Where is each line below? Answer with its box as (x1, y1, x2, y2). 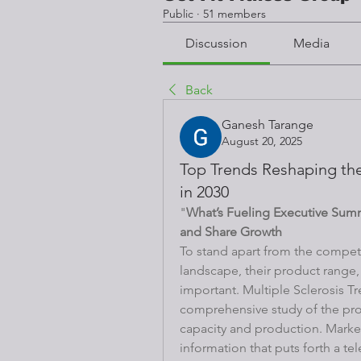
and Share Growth (180, 223, 282, 239)
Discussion (185, 35, 248, 51)
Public (163, 6, 193, 21)
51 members (203, 6, 266, 21)
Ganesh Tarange (222, 116, 313, 132)
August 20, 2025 (222, 133, 302, 148)
